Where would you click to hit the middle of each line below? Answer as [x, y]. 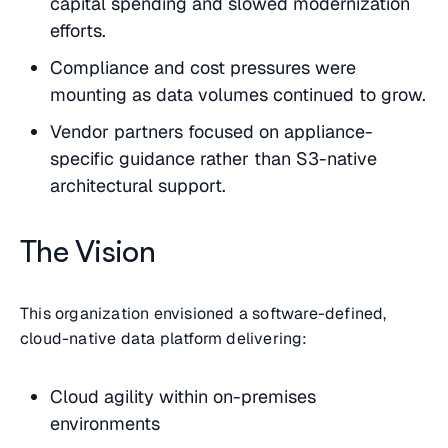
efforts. [78, 31]
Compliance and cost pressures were [203, 68]
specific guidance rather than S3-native [213, 159]
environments [105, 424]
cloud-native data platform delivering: [164, 339]
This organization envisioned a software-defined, [203, 314]
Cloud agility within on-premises [183, 397]
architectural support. [138, 186]
